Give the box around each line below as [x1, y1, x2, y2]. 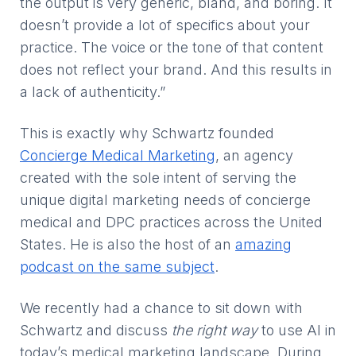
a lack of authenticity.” [20, 83, 165, 100]
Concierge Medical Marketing [20, 147, 215, 164]
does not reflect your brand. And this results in [20, 61, 332, 78]
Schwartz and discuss [20, 322, 172, 339]
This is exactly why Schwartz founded [20, 125, 274, 141]
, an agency [215, 147, 293, 164]
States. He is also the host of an [20, 236, 235, 253]
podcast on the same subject [20, 258, 215, 275]
